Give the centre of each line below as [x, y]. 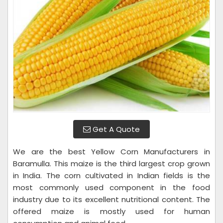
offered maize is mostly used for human [111, 211]
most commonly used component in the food [111, 187]
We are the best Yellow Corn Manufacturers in [111, 152]
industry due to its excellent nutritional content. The [111, 199]
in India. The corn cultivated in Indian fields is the [111, 175]
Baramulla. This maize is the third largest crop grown [111, 164]
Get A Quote [115, 129]
